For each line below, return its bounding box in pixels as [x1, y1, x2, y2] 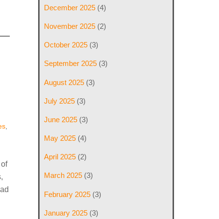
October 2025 [44, 41, 88, 49]
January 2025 [44, 208, 88, 217]
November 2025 [44, 22, 96, 31]
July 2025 [44, 96, 75, 105]
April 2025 [44, 153, 76, 161]
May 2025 [44, 134, 76, 143]
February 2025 [44, 190, 91, 198]
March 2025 [44, 171, 83, 180]
